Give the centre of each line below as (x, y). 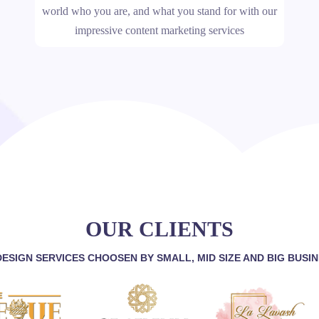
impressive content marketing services (159, 30)
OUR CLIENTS (159, 229)
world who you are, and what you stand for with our (159, 11)
